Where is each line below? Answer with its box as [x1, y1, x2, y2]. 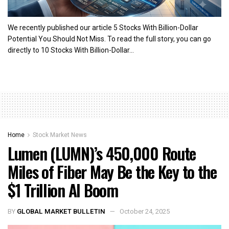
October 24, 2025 [120, 206, 170, 216]
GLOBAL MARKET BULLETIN [17, 206, 105, 216]
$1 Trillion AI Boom [8, 178, 118, 202]
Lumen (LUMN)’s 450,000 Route [8, 141, 196, 166]
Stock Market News [33, 130, 87, 140]
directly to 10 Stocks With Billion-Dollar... [8, 46, 134, 55]
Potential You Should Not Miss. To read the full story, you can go [8, 35, 211, 43]
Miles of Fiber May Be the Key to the [8, 159, 217, 184]
